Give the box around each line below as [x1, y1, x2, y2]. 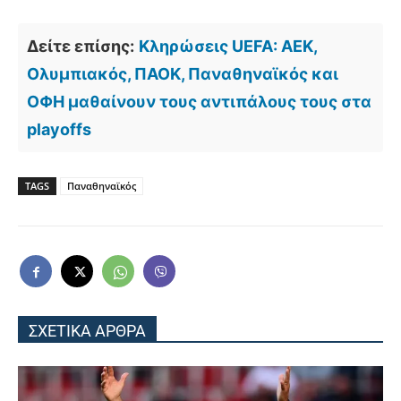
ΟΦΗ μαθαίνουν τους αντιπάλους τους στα [27, 91, 371, 111]
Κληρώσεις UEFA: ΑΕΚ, [139, 36, 317, 55]
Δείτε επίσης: [27, 36, 134, 55]
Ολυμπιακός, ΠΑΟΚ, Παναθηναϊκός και [27, 64, 338, 83]
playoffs [27, 119, 91, 139]
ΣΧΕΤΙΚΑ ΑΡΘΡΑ [29, 320, 146, 340]
